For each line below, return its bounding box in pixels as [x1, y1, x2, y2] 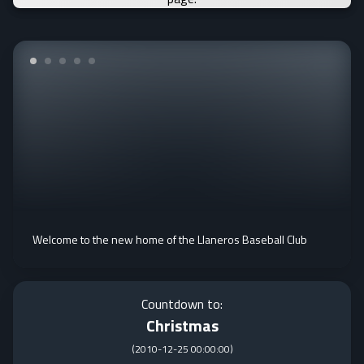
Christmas [145, 313, 219, 338]
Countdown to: [141, 294, 223, 314]
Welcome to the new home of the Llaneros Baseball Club [32, 231, 307, 248]
